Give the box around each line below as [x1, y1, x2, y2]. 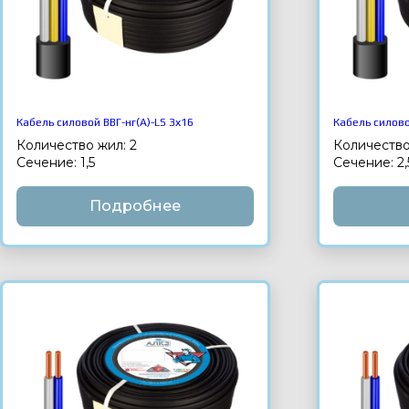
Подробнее [89, 197, 182, 215]
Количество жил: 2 [16, 137, 137, 154]
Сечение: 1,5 [16, 154, 95, 172]
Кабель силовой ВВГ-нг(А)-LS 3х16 [16, 116, 194, 130]
